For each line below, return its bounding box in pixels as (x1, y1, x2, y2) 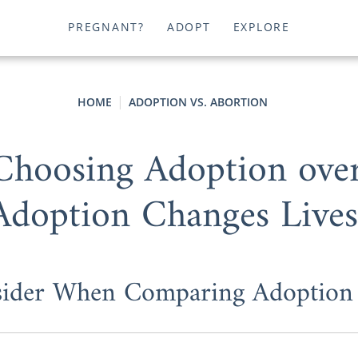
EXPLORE (233, 19, 290, 35)
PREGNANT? (68, 19, 145, 35)
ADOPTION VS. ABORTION (129, 94, 268, 109)
